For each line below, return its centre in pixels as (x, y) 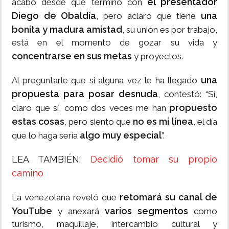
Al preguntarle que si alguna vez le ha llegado (106, 81)
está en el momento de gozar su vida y (114, 43)
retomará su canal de (168, 197)
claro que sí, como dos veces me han (89, 108)
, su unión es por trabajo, (170, 30)
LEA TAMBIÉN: (51, 159)
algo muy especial (121, 135)
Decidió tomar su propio (154, 159)
